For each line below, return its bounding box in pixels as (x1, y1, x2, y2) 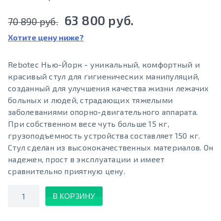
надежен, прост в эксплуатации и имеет (8, 154, 165, 164)
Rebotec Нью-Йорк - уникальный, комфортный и (8, 60, 200, 70)
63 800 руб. (64, 12, 134, 28)
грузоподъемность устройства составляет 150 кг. (8, 131, 200, 141)
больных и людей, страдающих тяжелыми (8, 95, 173, 105)
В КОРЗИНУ (53, 192, 96, 201)
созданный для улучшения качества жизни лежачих (8, 83, 209, 93)
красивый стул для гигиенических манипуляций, (8, 72, 199, 81)
